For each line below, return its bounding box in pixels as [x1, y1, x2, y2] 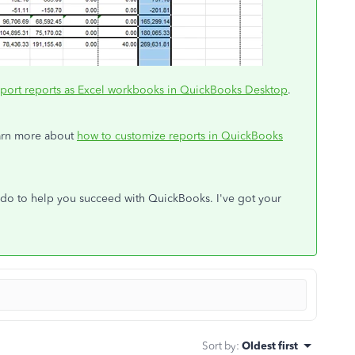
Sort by [202, 338, 236, 352]
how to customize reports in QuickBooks [77, 128, 283, 143]
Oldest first [242, 338, 298, 352]
